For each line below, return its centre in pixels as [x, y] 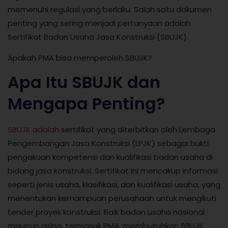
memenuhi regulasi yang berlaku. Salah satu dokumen [110, 9]
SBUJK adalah [33, 130]
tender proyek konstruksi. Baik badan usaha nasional [106, 212]
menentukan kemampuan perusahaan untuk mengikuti [112, 198]
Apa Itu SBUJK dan [84, 82]
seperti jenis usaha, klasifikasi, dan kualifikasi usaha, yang [114, 185]
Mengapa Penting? [86, 104]
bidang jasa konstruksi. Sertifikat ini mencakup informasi [113, 171]
